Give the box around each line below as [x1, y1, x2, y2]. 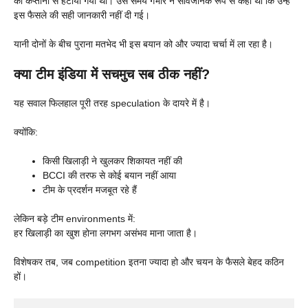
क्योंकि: [14, 126, 38, 138]
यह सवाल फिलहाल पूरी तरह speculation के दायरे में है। [14, 98, 210, 109]
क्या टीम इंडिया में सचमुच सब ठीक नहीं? [14, 67, 210, 82]
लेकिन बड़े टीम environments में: [14, 213, 135, 225]
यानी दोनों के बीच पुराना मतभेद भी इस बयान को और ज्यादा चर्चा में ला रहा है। [14, 38, 273, 50]
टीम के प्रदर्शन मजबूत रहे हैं [43, 184, 137, 196]
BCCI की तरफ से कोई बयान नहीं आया [43, 170, 176, 181]
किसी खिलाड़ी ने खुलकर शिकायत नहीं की [43, 155, 182, 167]
